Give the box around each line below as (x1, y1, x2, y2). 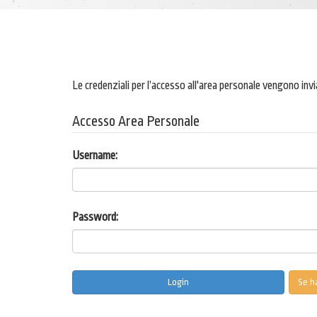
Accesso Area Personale (72, 113, 200, 129)
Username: (72, 149, 117, 162)
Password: (72, 210, 118, 224)
